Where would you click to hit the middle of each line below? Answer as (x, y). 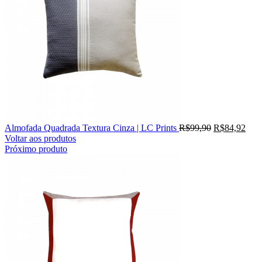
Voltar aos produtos (40, 138)
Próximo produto (36, 149)
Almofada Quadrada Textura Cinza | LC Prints (92, 127)
